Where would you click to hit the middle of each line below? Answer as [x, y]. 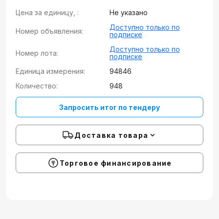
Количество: [37, 86]
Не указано [129, 12]
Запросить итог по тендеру [109, 107]
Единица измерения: [50, 71]
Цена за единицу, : [47, 12]
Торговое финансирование [116, 163]
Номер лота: [37, 53]
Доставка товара [111, 135]
